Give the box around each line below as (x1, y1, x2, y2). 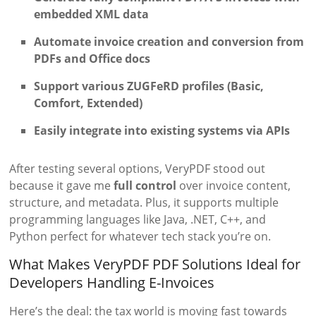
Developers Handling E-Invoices (9, 273, 215, 293)
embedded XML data (34, 6, 150, 23)
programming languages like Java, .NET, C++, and (9, 212, 267, 228)
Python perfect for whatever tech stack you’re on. (9, 229, 272, 245)
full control (114, 178, 177, 194)
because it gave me (9, 178, 114, 194)
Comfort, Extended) (34, 95, 143, 111)
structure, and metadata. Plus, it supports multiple (9, 195, 279, 211)
